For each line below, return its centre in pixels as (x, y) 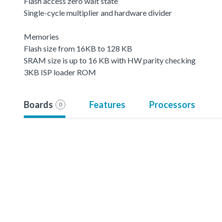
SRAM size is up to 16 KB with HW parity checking (110, 60)
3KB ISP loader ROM (60, 72)
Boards (38, 104)
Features (107, 104)
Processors (172, 104)
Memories (41, 36)
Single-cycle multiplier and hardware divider (98, 12)
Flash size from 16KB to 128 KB (78, 48)
